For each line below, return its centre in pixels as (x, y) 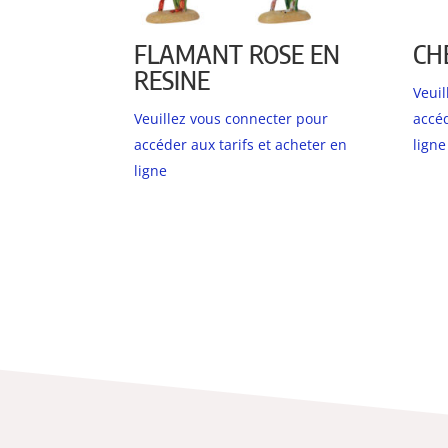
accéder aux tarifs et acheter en (241, 145)
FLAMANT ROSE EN (237, 54)
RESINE (172, 80)
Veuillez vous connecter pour (231, 119)
